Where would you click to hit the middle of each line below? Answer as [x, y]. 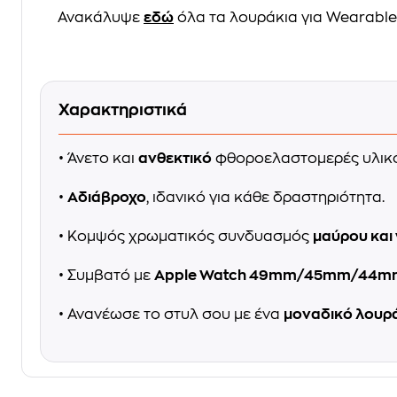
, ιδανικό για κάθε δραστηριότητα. [265, 198]
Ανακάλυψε [101, 18]
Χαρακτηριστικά [123, 110]
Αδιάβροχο [107, 198]
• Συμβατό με [106, 276]
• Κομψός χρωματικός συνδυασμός [186, 237]
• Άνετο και [98, 159]
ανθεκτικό [175, 159]
